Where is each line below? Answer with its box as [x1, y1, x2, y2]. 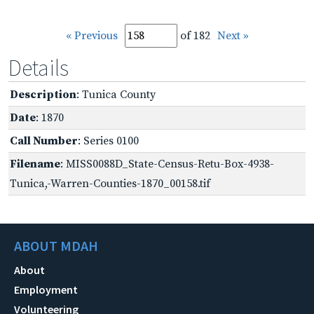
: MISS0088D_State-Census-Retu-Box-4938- [60, 156, 274, 171]
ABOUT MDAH [14, 236, 98, 254]
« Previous [65, 28, 118, 43]
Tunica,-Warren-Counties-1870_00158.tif [10, 176, 210, 191]
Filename [10, 156, 60, 171]
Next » [217, 28, 249, 43]
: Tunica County [76, 87, 156, 102]
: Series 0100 [78, 133, 139, 148]
